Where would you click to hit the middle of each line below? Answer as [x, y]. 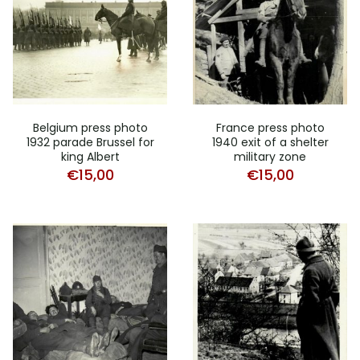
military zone [270, 157]
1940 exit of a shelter [270, 143]
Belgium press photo [90, 128]
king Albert [90, 157]
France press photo [270, 128]
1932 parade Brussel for [90, 143]
